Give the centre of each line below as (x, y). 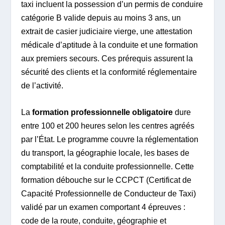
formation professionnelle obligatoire (103, 112)
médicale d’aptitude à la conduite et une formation (110, 45)
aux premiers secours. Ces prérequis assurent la (107, 59)
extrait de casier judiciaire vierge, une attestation (107, 32)
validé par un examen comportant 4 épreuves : (103, 207)
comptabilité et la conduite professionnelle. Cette (108, 166)
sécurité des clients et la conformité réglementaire (109, 72)
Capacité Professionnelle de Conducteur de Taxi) (109, 193)
